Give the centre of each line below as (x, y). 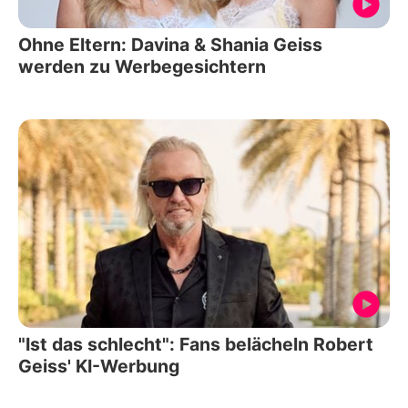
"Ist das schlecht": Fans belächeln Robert (196, 344)
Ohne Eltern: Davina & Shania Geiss (170, 44)
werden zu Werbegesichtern (142, 66)
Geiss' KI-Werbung (99, 366)
